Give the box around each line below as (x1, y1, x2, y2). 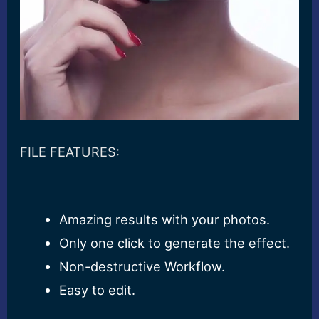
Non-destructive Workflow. (58, 258, 225, 275)
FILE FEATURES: (20, 144, 120, 160)
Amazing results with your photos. (58, 211, 270, 228)
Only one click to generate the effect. (58, 235, 290, 251)
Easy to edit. (58, 282, 135, 298)
